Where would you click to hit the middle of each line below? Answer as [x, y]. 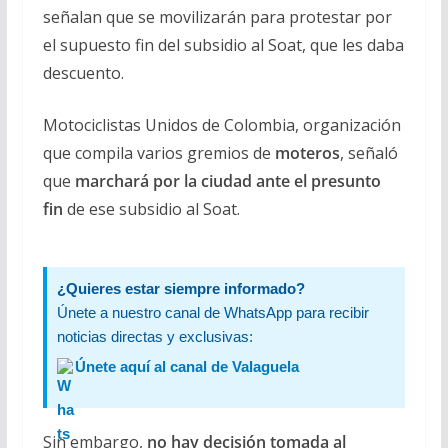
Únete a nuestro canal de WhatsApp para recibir [212, 312]
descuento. [83, 72]
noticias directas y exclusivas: [154, 336]
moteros [307, 152]
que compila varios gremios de [158, 152]
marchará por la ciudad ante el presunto [227, 180]
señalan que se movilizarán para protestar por [217, 16]
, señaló [368, 152]
